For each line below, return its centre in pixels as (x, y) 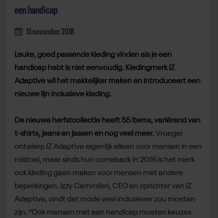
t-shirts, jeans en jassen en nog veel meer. (84, 134)
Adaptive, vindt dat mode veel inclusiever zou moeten (105, 199)
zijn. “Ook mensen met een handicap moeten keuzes (103, 212)
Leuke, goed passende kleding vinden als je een (93, 55)
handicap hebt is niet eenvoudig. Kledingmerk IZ (95, 68)
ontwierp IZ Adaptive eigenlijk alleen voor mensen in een (108, 147)
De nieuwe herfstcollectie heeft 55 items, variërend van (108, 120)
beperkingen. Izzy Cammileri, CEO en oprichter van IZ (103, 186)
